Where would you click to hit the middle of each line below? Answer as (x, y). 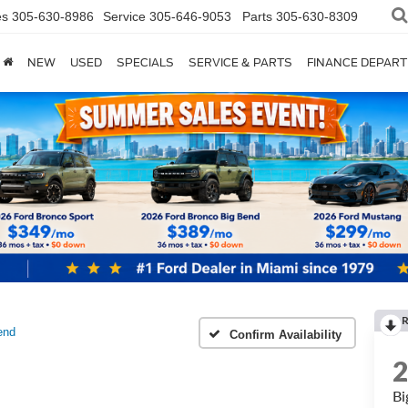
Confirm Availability (286, 334)
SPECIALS (145, 63)
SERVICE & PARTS (240, 63)
